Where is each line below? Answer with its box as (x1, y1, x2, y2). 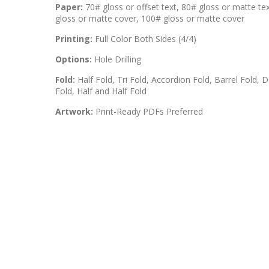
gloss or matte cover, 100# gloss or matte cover (55, 13, 244, 24)
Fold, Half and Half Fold (55, 85, 147, 97)
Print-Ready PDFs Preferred (93, 106, 203, 117)
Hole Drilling (92, 53, 141, 65)
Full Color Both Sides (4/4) (92, 33, 196, 44)
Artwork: (55, 106, 93, 117)
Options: (55, 53, 92, 65)
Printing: (55, 33, 92, 44)
